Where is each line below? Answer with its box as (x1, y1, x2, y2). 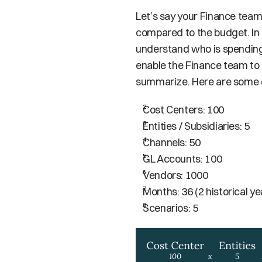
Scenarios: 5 (143, 201, 198, 215)
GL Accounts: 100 (143, 152, 222, 166)
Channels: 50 (143, 136, 201, 149)
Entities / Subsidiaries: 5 (143, 119, 250, 133)
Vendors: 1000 (143, 168, 208, 182)
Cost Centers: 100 (143, 103, 224, 116)
